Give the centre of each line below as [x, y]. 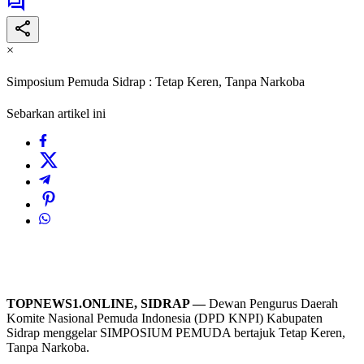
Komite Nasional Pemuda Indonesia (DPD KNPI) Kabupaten [165, 318]
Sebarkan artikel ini [56, 114]
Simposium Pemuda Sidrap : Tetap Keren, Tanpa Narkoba [156, 82]
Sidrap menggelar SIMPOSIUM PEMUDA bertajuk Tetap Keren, [176, 333]
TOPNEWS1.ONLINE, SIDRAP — [108, 304]
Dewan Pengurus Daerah [273, 304]
